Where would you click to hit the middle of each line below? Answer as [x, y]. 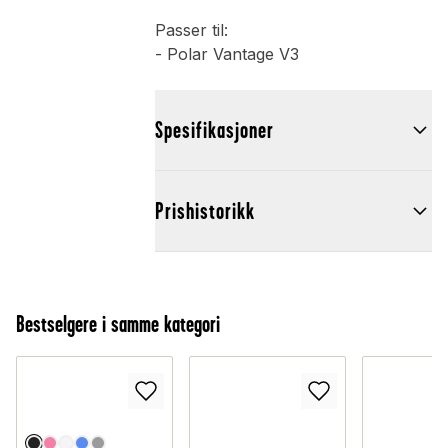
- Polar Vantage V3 [226, 54]
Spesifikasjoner [214, 130]
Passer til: [191, 30]
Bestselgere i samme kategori [118, 324]
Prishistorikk [204, 211]
